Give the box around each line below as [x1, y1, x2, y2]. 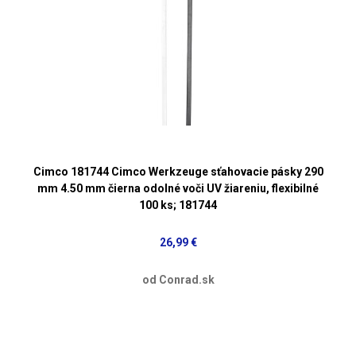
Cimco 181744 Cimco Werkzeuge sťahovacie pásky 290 [33, 164, 323, 178]
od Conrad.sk [141, 273, 215, 286]
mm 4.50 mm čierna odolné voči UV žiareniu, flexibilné [37, 181, 319, 195]
